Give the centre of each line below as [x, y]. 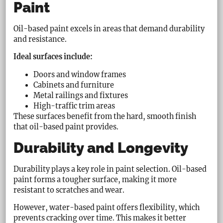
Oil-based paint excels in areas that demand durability [109, 29]
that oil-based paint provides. [66, 127]
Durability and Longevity [101, 148]
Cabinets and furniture [74, 85]
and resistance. [40, 39]
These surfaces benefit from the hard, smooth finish [105, 116]
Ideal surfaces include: [53, 57]
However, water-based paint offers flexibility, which [107, 208]
